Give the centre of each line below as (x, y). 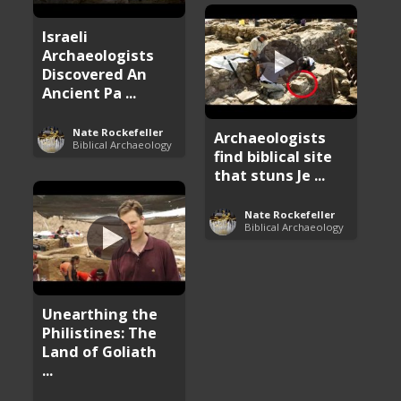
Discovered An (95, 73)
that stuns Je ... (270, 175)
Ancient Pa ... (90, 92)
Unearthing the (100, 313)
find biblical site (273, 156)
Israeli (65, 36)
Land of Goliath (100, 351)
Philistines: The (100, 332)
